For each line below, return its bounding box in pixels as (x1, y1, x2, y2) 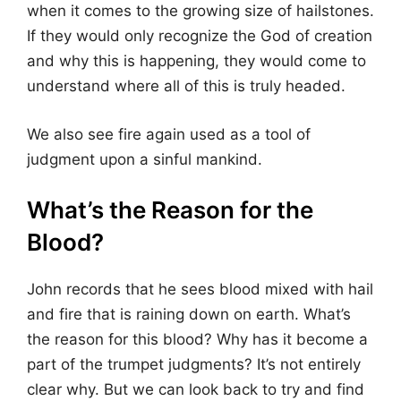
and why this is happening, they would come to (27, 52, 366, 71)
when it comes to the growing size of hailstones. (27, 2, 374, 21)
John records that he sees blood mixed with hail (27, 280, 373, 299)
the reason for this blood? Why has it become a (27, 330, 368, 349)
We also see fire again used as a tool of (27, 124, 311, 143)
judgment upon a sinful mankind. (27, 149, 262, 168)
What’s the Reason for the (27, 196, 313, 225)
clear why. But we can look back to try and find (27, 380, 364, 399)
